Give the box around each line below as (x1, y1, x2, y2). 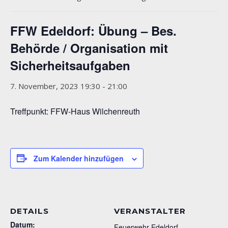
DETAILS (10, 206, 49, 216)
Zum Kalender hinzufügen (34, 153, 124, 163)
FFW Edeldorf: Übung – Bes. (10, 21, 177, 39)
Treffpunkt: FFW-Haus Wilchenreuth (10, 105, 140, 117)
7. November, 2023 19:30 (10, 80, 100, 91)
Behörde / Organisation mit (10, 39, 168, 56)
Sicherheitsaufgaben (10, 56, 130, 74)
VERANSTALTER (114, 206, 186, 216)
